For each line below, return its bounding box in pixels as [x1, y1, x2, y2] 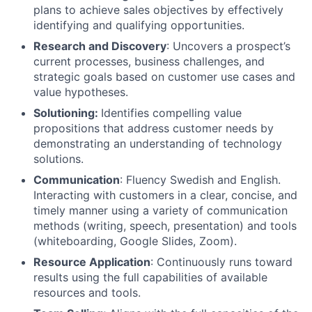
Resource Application [33, 254, 150, 269]
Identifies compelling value [101, 105, 242, 120]
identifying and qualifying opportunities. [33, 17, 244, 32]
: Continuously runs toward [150, 254, 292, 269]
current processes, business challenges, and [33, 54, 265, 68]
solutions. [33, 151, 84, 166]
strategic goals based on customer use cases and [33, 69, 295, 84]
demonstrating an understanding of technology [33, 136, 282, 150]
